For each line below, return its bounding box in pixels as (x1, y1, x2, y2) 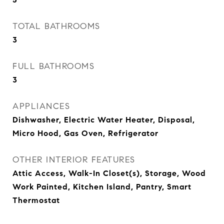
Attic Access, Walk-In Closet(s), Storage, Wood (12, 168, 206, 178)
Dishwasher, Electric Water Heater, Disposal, (12, 115, 195, 124)
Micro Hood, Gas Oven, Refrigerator (12, 128, 158, 138)
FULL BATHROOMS (12, 61, 94, 71)
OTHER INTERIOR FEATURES (12, 154, 135, 165)
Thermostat (12, 195, 60, 205)
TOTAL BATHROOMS (12, 21, 100, 31)
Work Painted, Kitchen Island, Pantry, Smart (12, 182, 191, 191)
